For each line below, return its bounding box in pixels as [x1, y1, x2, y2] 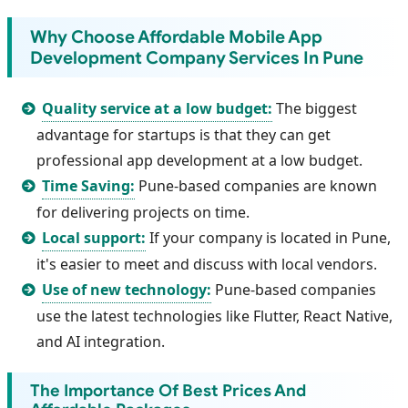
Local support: [42, 228, 147, 249]
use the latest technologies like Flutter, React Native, [36, 306, 393, 327]
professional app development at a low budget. [36, 150, 362, 171]
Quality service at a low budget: [42, 98, 273, 119]
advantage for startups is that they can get [36, 125, 331, 146]
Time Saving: [42, 176, 136, 197]
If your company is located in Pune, [146, 228, 392, 249]
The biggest [272, 98, 358, 119]
